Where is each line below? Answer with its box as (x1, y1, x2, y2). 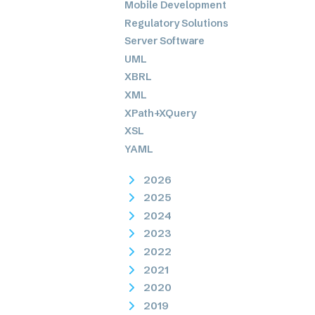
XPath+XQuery (124, 106, 197, 120)
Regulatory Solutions (124, 16, 229, 30)
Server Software (124, 34, 205, 48)
